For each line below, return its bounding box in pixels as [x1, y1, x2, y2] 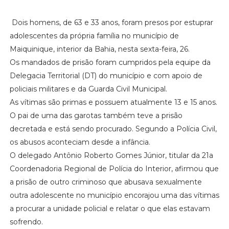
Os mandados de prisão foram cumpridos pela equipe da [9, 57, 211, 67]
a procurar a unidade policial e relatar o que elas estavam [9, 203, 210, 213]
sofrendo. [9, 217, 43, 226]
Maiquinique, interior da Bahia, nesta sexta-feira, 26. [9, 44, 192, 54]
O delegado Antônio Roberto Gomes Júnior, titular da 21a [9, 150, 213, 160]
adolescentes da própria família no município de [9, 31, 179, 40]
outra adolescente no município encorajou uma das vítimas [9, 190, 219, 200]
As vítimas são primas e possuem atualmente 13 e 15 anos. [9, 97, 217, 107]
